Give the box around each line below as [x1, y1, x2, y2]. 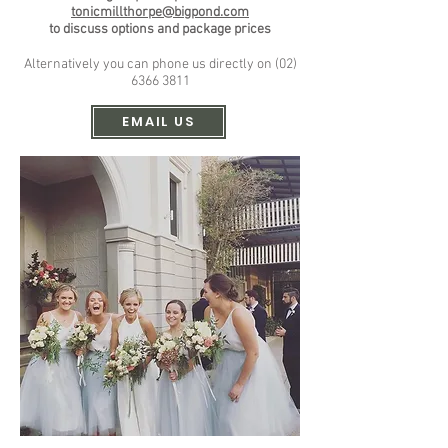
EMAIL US [121, 112, 196, 131]
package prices [182, 21, 271, 38]
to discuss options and [49, 21, 182, 38]
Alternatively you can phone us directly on [23, 56, 275, 73]
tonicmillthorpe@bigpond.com [71, 4, 249, 21]
